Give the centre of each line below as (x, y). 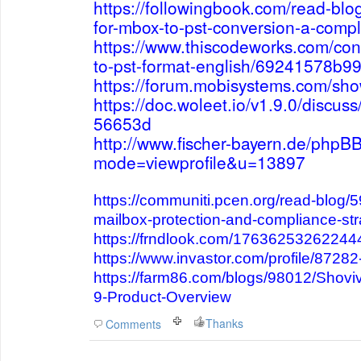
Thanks (224, 323)
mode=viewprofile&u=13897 (199, 162)
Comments (133, 324)
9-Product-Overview (162, 297)
